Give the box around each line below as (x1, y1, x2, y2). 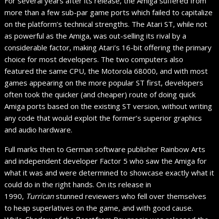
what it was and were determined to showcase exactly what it (4, 167, 215, 177)
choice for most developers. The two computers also (4, 54, 184, 64)
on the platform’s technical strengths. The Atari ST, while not (4, 19, 208, 29)
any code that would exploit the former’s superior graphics (4, 112, 202, 123)
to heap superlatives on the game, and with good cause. (4, 202, 194, 213)
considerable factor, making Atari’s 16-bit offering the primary (4, 42, 212, 52)
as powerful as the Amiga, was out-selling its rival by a (4, 30, 187, 41)
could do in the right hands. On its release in (4, 179, 152, 189)
